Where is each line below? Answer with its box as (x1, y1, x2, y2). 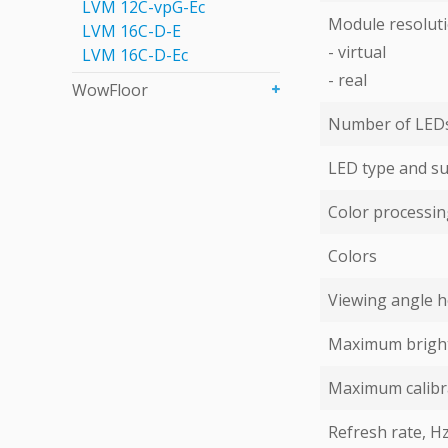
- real (328, 69, 367, 91)
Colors (328, 245, 377, 267)
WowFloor (72, 79, 148, 101)
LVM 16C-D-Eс (82, 44, 188, 66)
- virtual (328, 41, 386, 63)
